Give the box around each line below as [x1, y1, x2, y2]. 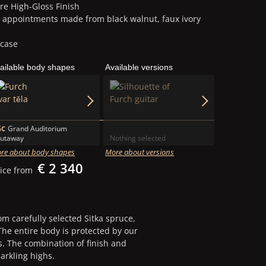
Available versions [105, 63, 173, 72]
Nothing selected [109, 133, 166, 143]
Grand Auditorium [7, 123, 67, 134]
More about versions [105, 146, 175, 157]
